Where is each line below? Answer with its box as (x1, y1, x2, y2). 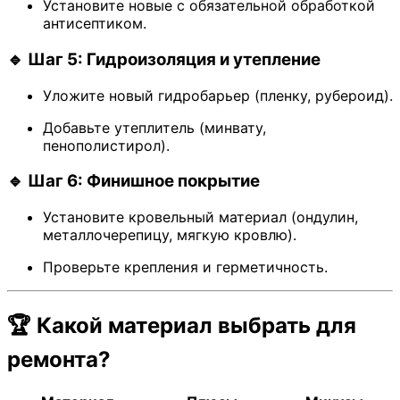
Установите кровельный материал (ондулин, (43, 208, 358, 227)
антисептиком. (43, 14, 146, 33)
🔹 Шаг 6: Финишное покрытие (7, 171, 260, 192)
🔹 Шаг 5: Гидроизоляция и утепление (7, 49, 321, 71)
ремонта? (7, 346, 111, 373)
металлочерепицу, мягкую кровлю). (43, 226, 296, 245)
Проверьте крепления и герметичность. (43, 258, 328, 277)
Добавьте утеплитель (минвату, (43, 118, 266, 137)
